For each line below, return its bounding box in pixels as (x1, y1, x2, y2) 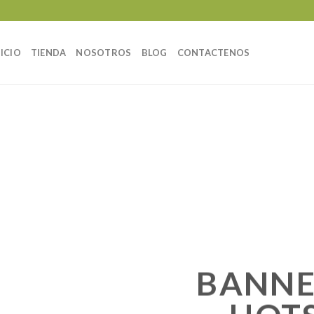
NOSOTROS (76, 47, 132, 58)
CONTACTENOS (177, 47, 250, 58)
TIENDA (30, 47, 67, 58)
